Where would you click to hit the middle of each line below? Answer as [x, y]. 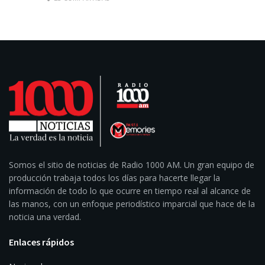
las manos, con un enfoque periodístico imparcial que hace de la [132, 204]
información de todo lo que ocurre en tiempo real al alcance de [130, 191]
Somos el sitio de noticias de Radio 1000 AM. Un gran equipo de [132, 165]
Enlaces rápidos [41, 242]
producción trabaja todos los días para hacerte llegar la [114, 178]
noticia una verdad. [45, 217]
